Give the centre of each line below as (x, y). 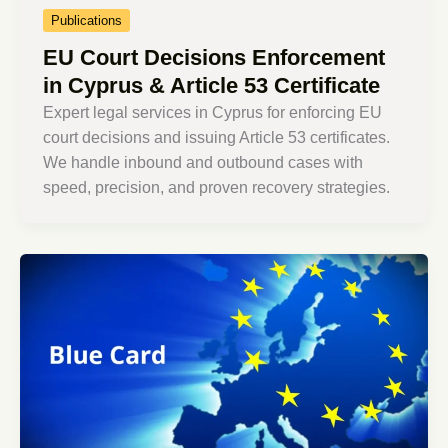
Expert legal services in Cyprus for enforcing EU (213, 112)
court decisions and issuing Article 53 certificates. (217, 137)
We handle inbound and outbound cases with (203, 162)
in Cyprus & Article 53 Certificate (212, 85)
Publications (87, 20)
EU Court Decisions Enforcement (214, 57)
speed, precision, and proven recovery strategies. (217, 187)
